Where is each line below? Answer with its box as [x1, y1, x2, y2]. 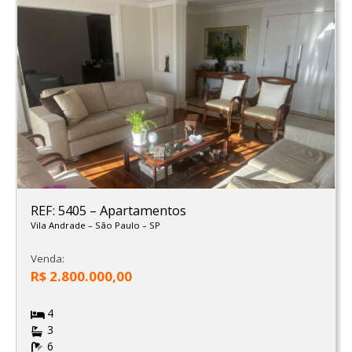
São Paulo [94, 219, 142, 232]
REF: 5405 [30, 202, 90, 220]
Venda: [30, 251, 64, 266]
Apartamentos [99, 202, 186, 220]
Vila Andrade [30, 219, 88, 232]
